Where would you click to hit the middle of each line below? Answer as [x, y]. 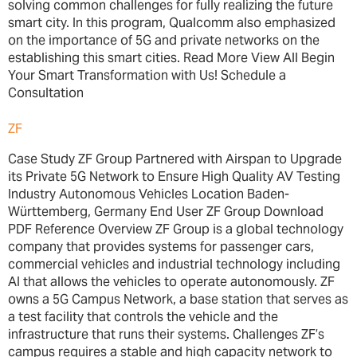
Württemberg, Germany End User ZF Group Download [166, 211]
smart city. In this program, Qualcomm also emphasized [172, 23]
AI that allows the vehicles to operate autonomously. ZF [171, 281]
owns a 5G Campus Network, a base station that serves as [178, 299]
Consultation [46, 93]
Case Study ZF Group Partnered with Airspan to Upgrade [175, 159]
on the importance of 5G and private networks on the [164, 41]
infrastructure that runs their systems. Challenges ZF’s [166, 334]
